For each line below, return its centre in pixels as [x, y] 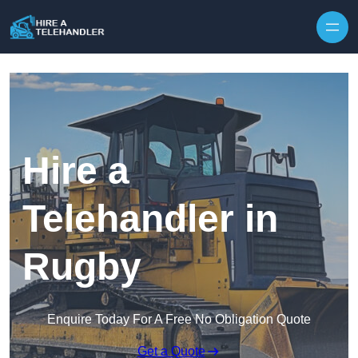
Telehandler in [150, 219]
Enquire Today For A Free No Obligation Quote [179, 320]
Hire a [76, 171]
